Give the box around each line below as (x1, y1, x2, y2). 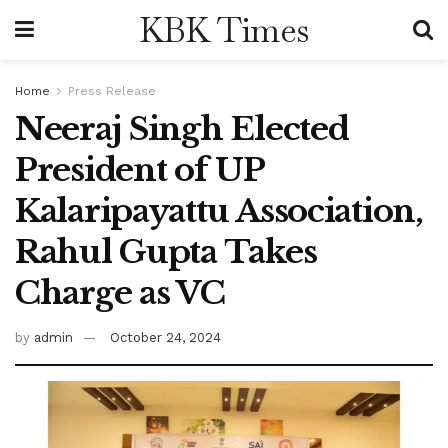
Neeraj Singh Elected (15, 109, 349, 149)
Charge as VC (15, 273, 225, 313)
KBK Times (138, 8, 309, 52)
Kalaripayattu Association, (15, 191, 423, 231)
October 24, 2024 (110, 329, 221, 345)
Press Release (68, 84, 156, 98)
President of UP (15, 150, 264, 190)
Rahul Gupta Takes (15, 232, 317, 272)
